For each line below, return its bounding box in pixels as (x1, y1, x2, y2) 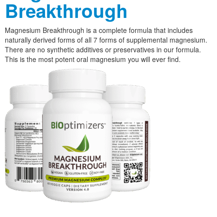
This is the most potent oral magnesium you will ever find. (5, 54, 181, 64)
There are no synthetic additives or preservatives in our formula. (5, 44, 201, 54)
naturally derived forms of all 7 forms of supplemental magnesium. (5, 34, 207, 45)
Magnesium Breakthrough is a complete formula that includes (5, 25, 193, 35)
